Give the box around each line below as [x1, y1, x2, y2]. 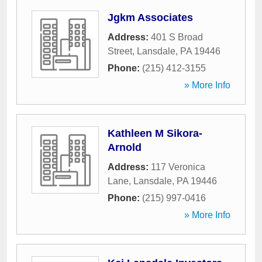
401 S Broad [151, 32, 203, 42]
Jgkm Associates [108, 12, 193, 23]
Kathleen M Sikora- [108, 127, 202, 139]
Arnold [108, 142, 142, 153]
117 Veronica [151, 162, 205, 172]
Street [108, 46, 132, 56]
